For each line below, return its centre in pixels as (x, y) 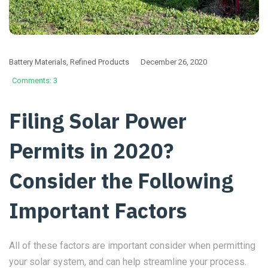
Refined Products (100, 62)
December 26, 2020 (174, 62)
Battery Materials (38, 62)
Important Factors (98, 211)
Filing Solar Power (98, 121)
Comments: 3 (35, 81)
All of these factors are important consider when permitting (132, 246)
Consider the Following (121, 181)
